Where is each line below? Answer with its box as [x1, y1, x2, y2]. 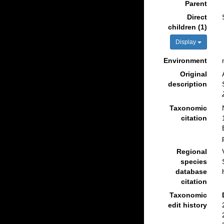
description [167, 80, 207, 88]
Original [179, 70, 207, 78]
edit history [167, 200, 207, 209]
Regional [176, 147, 207, 155]
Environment [163, 56, 207, 64]
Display [175, 38, 197, 45]
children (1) [167, 23, 207, 31]
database [175, 167, 207, 175]
